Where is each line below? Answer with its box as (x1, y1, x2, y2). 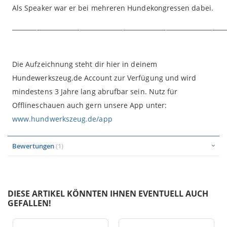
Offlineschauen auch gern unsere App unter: (12, 100, 167, 110)
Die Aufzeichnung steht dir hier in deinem (12, 59, 157, 69)
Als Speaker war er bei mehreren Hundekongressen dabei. (12, 3, 213, 13)
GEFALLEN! (8, 197, 51, 209)
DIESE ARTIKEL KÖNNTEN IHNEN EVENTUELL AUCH (8, 187, 208, 199)
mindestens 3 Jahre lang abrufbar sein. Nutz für (12, 86, 178, 96)
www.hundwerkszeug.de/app (12, 113, 112, 124)
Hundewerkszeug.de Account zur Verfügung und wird (12, 72, 197, 83)
